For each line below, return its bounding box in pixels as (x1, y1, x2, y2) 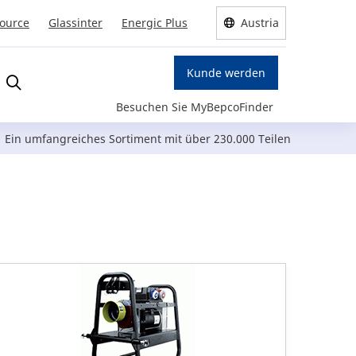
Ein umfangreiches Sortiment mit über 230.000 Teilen (5, 131, 291, 147)
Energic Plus (122, 15, 188, 30)
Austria (241, 15, 279, 30)
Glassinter (48, 15, 103, 30)
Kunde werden (187, 65, 265, 81)
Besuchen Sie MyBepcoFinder (116, 99, 273, 115)
